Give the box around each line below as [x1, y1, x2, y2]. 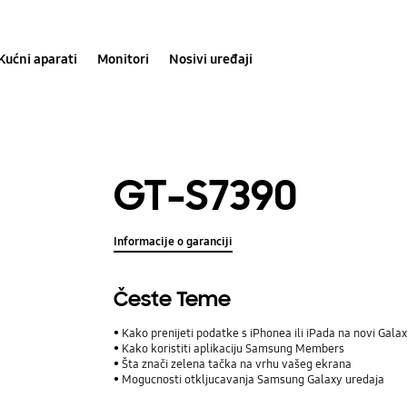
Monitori [97, 50, 150, 67]
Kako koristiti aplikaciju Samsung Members [122, 342, 345, 357]
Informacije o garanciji [114, 234, 233, 250]
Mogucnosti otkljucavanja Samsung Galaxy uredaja [122, 372, 385, 388]
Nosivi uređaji [169, 50, 253, 67]
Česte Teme [114, 286, 232, 313]
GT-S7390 [114, 168, 298, 223]
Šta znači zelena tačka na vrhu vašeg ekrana [122, 357, 352, 372]
